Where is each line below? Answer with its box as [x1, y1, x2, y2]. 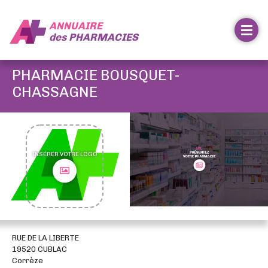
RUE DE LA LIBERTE [12, 233, 79, 242]
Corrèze [12, 256, 43, 265]
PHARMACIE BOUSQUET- [12, 66, 180, 84]
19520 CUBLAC [12, 245, 67, 254]
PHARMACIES [68, 31, 138, 43]
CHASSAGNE [12, 83, 98, 100]
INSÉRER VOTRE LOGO [32, 150, 98, 158]
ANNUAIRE [48, 19, 102, 32]
